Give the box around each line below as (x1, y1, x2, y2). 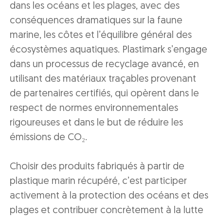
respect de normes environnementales (10, 104, 178, 113)
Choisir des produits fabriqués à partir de (10, 162, 184, 172)
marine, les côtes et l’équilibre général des (10, 31, 192, 40)
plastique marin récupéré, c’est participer (10, 177, 187, 186)
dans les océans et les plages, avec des (10, 1, 180, 11)
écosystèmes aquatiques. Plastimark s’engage (10, 45, 207, 55)
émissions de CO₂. (10, 133, 87, 143)
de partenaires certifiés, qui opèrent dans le (10, 89, 199, 99)
